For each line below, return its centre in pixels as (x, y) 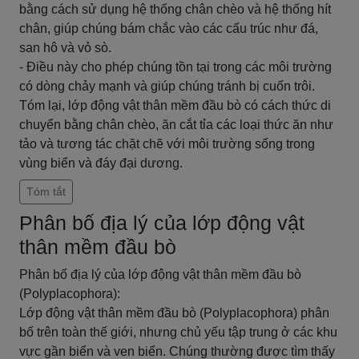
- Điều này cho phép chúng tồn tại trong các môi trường (175, 67)
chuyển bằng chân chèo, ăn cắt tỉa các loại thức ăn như (176, 125)
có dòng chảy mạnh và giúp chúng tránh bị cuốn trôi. (167, 86)
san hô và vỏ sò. (65, 48)
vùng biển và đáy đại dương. (101, 163)
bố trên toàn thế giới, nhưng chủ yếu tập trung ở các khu (178, 332)
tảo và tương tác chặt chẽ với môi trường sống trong (167, 144)
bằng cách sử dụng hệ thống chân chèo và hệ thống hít (175, 9)
